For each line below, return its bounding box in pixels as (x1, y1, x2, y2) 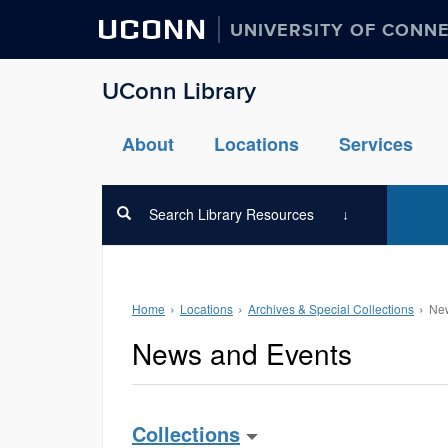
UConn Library (102, 77, 256, 106)
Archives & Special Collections (248, 300, 414, 317)
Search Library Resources (145, 204, 314, 224)
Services (339, 131, 413, 157)
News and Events (132, 333, 352, 373)
